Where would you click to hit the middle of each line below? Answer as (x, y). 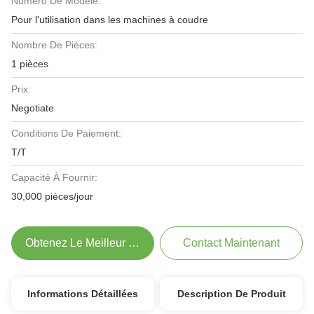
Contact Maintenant (232, 243)
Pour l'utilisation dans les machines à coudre (110, 20)
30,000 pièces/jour (52, 196)
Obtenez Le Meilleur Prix (87, 243)
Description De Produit (231, 294)
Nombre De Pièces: (54, 45)
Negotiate (33, 108)
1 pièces (30, 64)
